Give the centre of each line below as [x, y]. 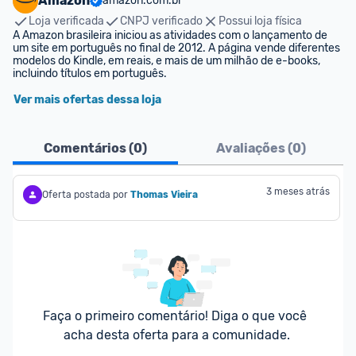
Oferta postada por [85, 195]
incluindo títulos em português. [90, 74]
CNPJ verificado [161, 21]
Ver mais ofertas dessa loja [87, 100]
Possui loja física [260, 21]
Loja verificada [66, 21]
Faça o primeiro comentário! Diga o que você [175, 316]
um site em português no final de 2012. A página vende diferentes [176, 48]
